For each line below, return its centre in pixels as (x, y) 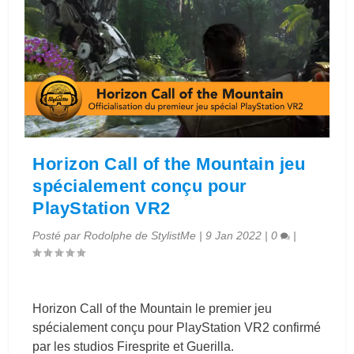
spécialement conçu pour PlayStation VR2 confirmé (177, 327)
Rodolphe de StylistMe (140, 235)
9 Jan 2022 (234, 235)
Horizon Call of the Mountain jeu (169, 164)
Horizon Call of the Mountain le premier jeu (153, 308)
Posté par (58, 235)
